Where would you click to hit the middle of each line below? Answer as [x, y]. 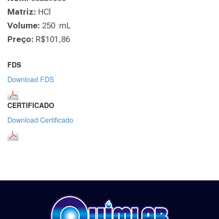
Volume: [24, 25]
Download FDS [31, 79]
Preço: [21, 39]
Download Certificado [40, 120]
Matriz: [22, 11]
